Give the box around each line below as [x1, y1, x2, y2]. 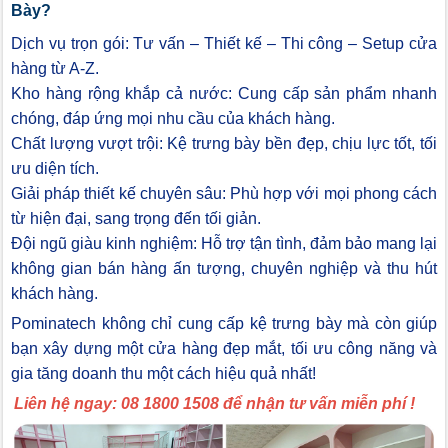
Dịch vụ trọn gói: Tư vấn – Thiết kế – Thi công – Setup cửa [11, 35, 437, 53]
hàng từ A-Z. [11, 60, 99, 78]
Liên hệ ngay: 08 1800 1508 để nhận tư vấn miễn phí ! [14, 395, 415, 413]
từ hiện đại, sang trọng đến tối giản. [11, 210, 261, 228]
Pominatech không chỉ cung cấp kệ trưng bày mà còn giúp [11, 315, 437, 333]
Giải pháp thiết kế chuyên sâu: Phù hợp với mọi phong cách [11, 185, 437, 203]
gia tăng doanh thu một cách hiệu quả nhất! [11, 365, 316, 383]
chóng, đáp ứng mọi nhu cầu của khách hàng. [11, 110, 335, 128]
